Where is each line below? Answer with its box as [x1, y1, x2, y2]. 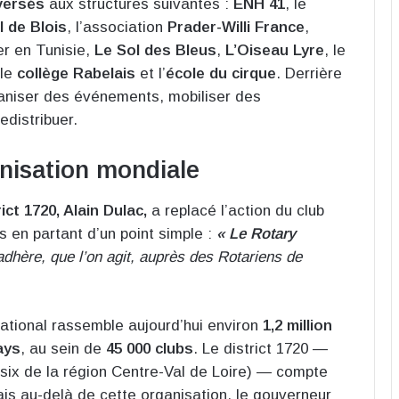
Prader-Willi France [167, 19, 305, 37]
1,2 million [263, 316, 332, 334]
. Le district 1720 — [193, 339, 328, 357]
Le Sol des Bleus [94, 42, 216, 60]
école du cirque [166, 65, 276, 83]
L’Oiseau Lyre [225, 42, 324, 60]
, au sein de [20, 339, 106, 357]
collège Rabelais [17, 65, 135, 83]
